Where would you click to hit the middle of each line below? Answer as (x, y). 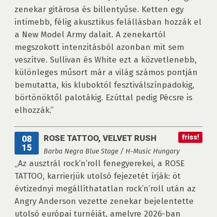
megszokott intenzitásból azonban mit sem (99, 47)
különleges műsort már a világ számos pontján (106, 73)
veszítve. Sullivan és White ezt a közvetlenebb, (106, 60)
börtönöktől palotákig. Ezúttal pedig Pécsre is (103, 98)
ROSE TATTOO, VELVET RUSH (100, 138)
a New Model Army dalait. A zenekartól (90, 35)
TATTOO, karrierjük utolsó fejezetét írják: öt (98, 176)
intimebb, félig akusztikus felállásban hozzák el (108, 22)
